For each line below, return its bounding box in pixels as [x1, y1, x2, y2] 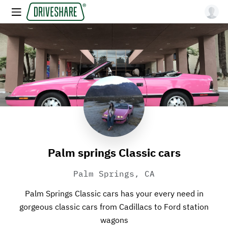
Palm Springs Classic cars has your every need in [24, 188, 204, 198]
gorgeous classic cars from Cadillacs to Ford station [19, 202, 209, 212]
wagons [100, 215, 128, 225]
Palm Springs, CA [73, 168, 155, 179]
